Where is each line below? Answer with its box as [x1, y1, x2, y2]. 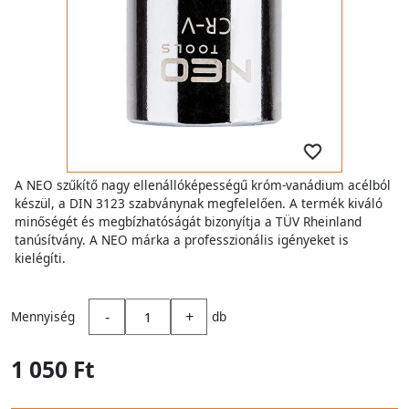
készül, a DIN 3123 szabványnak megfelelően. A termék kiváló [15, 194, 383, 212]
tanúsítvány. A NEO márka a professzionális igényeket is [15, 231, 349, 248]
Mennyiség [11, 308, 75, 325]
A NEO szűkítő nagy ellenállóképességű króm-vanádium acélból [15, 176, 391, 194]
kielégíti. [15, 249, 66, 267]
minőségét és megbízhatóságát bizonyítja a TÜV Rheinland [15, 213, 362, 230]
